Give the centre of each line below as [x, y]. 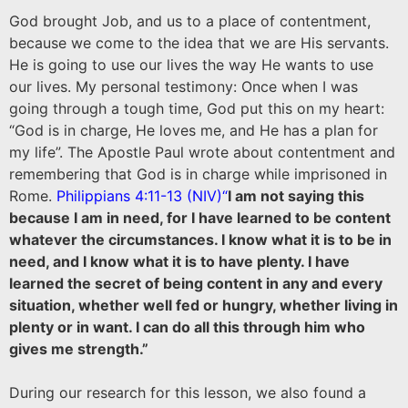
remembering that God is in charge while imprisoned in [198, 174]
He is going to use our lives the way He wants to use [191, 65]
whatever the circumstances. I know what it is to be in [200, 240]
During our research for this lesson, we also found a [188, 393]
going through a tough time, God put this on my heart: [197, 108]
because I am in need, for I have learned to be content [200, 218]
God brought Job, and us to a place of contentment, [190, 21]
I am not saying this [296, 196]
